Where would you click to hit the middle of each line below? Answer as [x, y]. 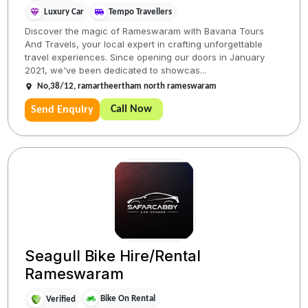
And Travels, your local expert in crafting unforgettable [144, 44]
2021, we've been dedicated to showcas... [116, 70]
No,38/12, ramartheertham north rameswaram [127, 87]
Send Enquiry [63, 110]
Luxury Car [64, 12]
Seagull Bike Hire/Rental [113, 256]
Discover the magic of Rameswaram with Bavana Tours [145, 31]
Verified [61, 299]
